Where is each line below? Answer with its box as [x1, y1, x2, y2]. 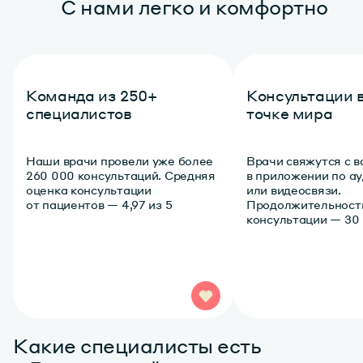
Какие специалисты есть [13, 332, 261, 358]
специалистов [26, 103, 132, 122]
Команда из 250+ [26, 85, 157, 105]
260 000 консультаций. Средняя [26, 167, 216, 182]
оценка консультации [26, 181, 152, 197]
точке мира [246, 103, 333, 122]
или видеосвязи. [246, 181, 341, 197]
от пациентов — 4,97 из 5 [26, 196, 173, 211]
